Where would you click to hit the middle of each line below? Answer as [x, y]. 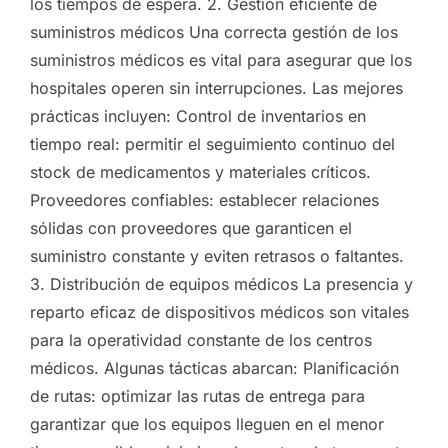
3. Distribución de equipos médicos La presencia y [221, 283]
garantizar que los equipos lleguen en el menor [207, 423]
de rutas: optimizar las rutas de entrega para [197, 395]
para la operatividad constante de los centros [201, 339]
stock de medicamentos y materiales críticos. [200, 171]
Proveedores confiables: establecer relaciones [204, 199]
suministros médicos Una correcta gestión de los [214, 31]
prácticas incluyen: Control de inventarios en [198, 115]
